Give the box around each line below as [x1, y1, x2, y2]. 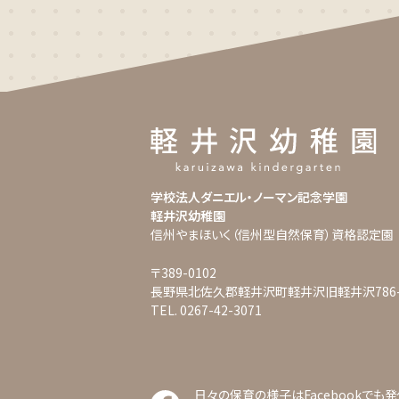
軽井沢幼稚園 [150, 207, 225, 225]
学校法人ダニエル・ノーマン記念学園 [150, 188, 347, 207]
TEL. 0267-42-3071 [150, 301, 262, 320]
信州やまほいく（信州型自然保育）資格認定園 [150, 225, 394, 244]
